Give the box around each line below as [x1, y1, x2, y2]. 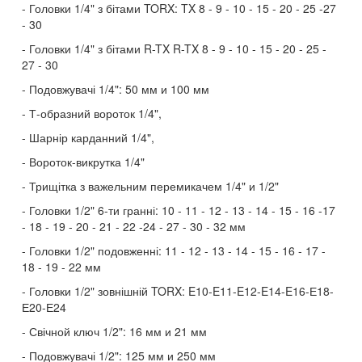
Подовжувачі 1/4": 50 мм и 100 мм [29, 81, 209, 97]
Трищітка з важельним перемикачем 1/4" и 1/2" [29, 178, 279, 194]
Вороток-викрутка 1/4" [29, 154, 145, 170]
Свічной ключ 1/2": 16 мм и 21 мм [29, 323, 207, 339]
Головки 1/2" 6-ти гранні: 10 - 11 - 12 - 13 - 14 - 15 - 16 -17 [29, 202, 335, 218]
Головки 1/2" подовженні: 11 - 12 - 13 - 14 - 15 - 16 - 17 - [29, 242, 326, 259]
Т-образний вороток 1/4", [29, 105, 162, 121]
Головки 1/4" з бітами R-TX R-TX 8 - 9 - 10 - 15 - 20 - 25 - [29, 40, 326, 57]
